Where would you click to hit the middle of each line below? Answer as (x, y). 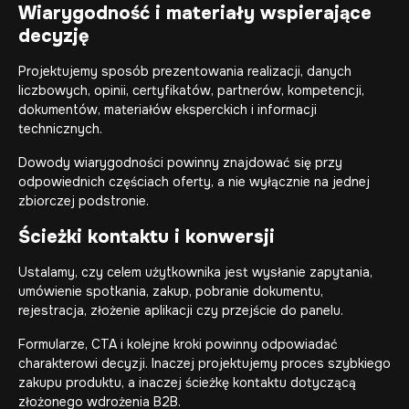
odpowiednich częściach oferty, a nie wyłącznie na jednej (194, 182)
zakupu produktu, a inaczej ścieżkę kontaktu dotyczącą (187, 383)
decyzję (54, 36)
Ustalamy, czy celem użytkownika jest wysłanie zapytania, (195, 272)
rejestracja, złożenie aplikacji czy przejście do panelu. (181, 310)
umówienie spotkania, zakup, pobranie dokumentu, (171, 291)
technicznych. (60, 129)
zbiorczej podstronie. (84, 201)
